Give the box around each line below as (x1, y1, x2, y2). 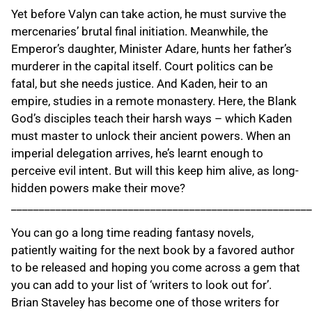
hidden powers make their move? (11, 180, 185, 195)
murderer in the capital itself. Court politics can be (11, 58, 273, 73)
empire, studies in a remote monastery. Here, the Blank (11, 93, 297, 108)
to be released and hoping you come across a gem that (11, 260, 300, 275)
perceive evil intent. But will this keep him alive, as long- (11, 163, 299, 178)
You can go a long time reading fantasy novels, (11, 226, 253, 240)
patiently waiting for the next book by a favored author (11, 243, 295, 258)
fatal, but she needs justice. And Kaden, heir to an (11, 76, 267, 91)
